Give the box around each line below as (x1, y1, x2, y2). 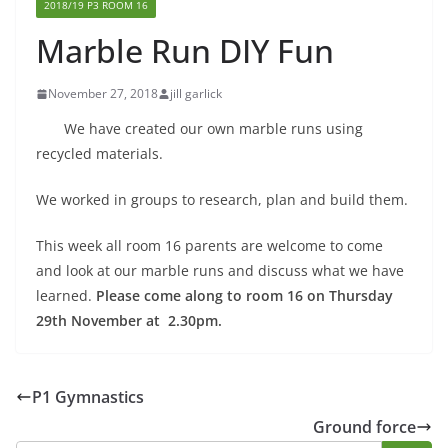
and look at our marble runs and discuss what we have (36, 261, 404, 281)
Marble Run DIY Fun (36, 29, 334, 73)
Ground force (313, 416, 416, 439)
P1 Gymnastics (32, 386, 144, 409)
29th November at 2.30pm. (36, 311, 222, 331)
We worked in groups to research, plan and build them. (36, 190, 408, 210)
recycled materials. (36, 144, 163, 164)
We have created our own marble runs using (64, 119, 363, 139)
